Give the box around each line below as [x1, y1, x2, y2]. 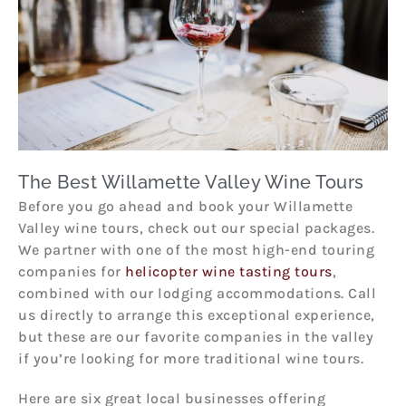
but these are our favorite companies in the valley [18, 327, 373, 345]
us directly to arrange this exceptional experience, [18, 305, 375, 324]
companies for [18, 262, 125, 280]
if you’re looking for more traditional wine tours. [18, 349, 363, 367]
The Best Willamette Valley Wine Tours [18, 170, 364, 193]
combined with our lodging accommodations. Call [18, 284, 376, 302]
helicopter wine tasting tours [125, 262, 333, 280]
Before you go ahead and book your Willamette [18, 197, 353, 215]
